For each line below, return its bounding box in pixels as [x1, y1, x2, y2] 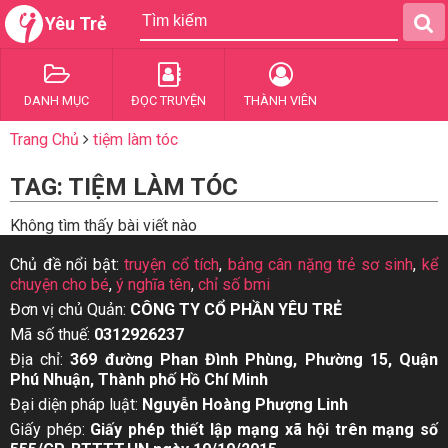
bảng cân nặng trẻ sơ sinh [227, 255, 414, 274]
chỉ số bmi [198, 275, 270, 294]
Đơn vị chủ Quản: [10, 300, 130, 319]
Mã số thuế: [10, 325, 94, 344]
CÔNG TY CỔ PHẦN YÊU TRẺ [130, 300, 342, 319]
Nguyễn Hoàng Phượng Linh [142, 395, 348, 414]
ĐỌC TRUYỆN [131, 93, 206, 108]
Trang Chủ [10, 130, 79, 149]
